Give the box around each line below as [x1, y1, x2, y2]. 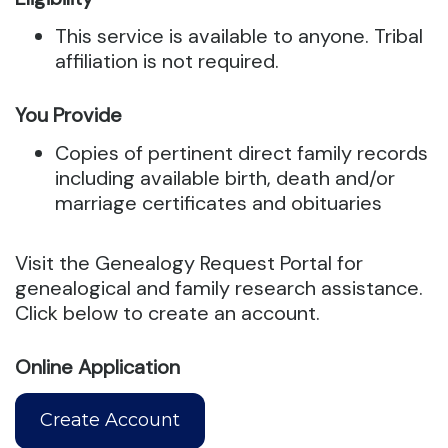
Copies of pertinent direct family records [55, 140, 428, 166]
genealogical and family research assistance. [15, 275, 423, 301]
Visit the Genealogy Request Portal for [15, 250, 363, 276]
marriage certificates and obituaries [55, 190, 382, 216]
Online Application [15, 354, 180, 380]
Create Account [40, 409, 181, 432]
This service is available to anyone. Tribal [55, 23, 423, 49]
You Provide [15, 102, 122, 128]
